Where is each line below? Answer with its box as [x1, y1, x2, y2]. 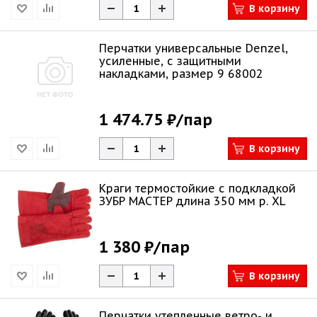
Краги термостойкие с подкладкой [99, 181, 296, 195]
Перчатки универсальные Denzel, [99, 41, 288, 55]
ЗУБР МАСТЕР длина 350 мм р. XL [99, 194, 286, 208]
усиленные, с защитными [99, 54, 241, 68]
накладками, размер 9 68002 [99, 67, 263, 81]
